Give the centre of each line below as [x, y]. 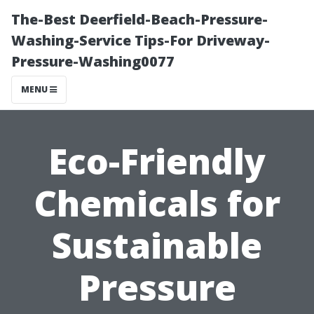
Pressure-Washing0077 [93, 61]
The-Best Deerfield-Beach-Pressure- [139, 19]
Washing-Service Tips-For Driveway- [141, 40]
